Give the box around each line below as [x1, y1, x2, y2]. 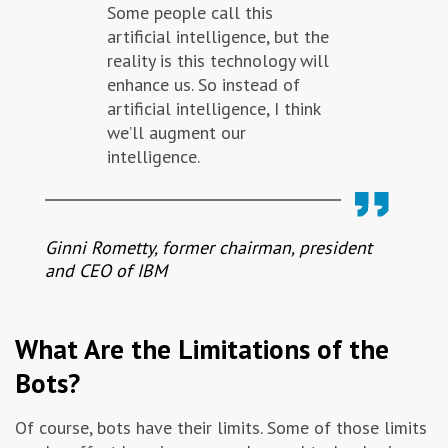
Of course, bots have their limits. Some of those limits [15, 416, 427, 440]
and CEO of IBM [45, 259, 167, 283]
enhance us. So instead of [107, 73, 300, 97]
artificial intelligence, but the [107, 25, 329, 49]
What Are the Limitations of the [15, 332, 389, 367]
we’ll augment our [107, 121, 246, 145]
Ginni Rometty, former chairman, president [45, 236, 372, 260]
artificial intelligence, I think [107, 97, 321, 121]
